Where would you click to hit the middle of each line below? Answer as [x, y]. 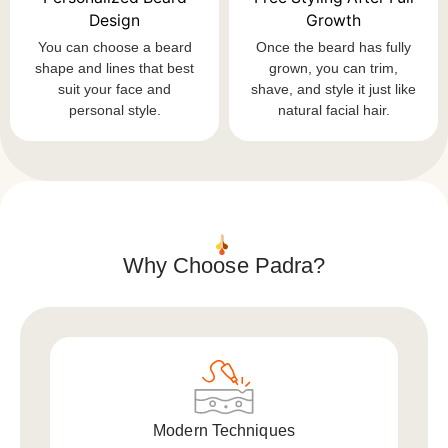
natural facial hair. [333, 109]
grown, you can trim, [333, 67]
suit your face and [114, 88]
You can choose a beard [114, 46]
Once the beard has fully [333, 46]
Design [114, 20]
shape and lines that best [114, 67]
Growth [333, 20]
